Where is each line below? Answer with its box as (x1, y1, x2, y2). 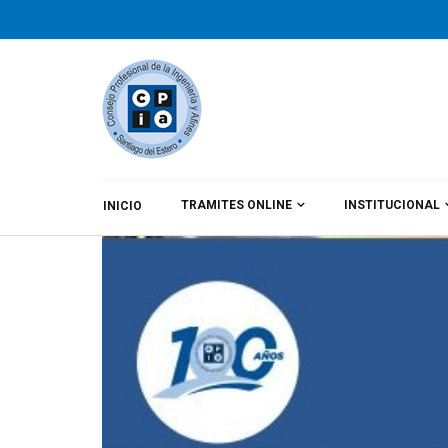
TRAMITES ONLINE (181, 198, 292, 212)
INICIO (103, 199, 142, 213)
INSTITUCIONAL (344, 198, 440, 212)
